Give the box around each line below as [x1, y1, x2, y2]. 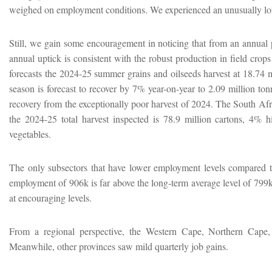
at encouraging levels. [9, 191, 92, 204]
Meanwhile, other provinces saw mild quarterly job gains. [9, 239, 228, 253]
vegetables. [9, 127, 51, 140]
